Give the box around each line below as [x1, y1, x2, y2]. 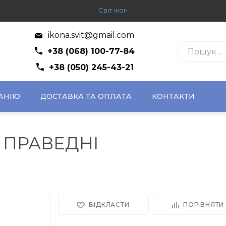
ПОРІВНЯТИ [183, 201, 224, 208]
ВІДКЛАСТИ [89, 201, 130, 208]
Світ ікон [98, 6, 128, 14]
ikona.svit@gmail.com [46, 30, 134, 40]
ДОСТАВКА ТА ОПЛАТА [40, 92, 132, 101]
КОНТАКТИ [152, 92, 195, 101]
